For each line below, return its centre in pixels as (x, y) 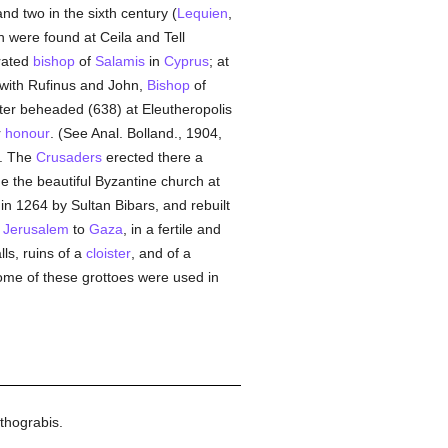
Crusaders (68, 157)
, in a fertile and (171, 229)
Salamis (119, 61)
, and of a (160, 253)
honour (27, 133)
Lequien (202, 13)
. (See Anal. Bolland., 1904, (135, 133)
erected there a (152, 157)
